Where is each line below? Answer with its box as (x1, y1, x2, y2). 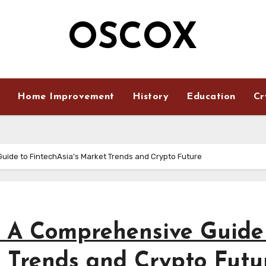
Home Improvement (17, 92, 115, 102)
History (132, 92, 169, 102)
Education (186, 92, 236, 102)
